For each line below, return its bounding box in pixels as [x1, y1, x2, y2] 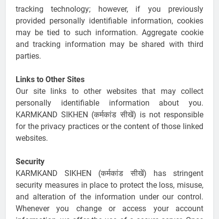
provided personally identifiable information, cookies [16, 16, 203, 26]
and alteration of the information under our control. [16, 192, 203, 202]
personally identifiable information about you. [16, 98, 203, 108]
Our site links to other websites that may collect [16, 87, 203, 96]
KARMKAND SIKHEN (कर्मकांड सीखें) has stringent [16, 169, 203, 178]
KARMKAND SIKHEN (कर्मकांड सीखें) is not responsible [16, 110, 203, 120]
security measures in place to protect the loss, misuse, [16, 180, 203, 190]
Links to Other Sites [16, 75, 85, 85]
